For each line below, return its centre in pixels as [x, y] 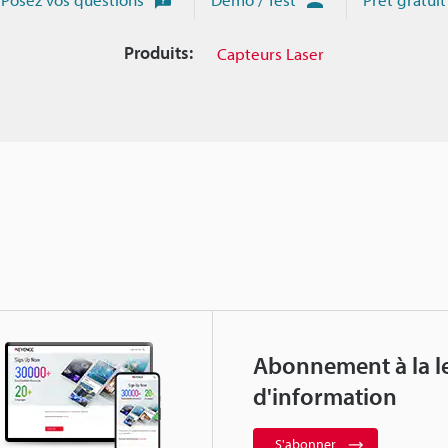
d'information [325, 396]
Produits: [158, 53]
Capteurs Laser [270, 53]
